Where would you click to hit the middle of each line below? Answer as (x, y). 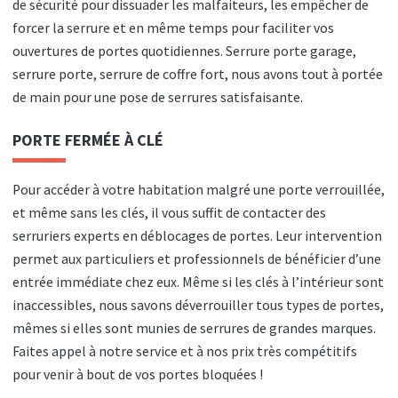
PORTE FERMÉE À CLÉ (88, 140)
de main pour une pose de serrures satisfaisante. (158, 97)
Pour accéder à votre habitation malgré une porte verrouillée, (199, 189)
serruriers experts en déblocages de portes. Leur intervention (197, 235)
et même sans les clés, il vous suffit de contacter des (169, 212)
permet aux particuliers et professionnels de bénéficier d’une (197, 259)
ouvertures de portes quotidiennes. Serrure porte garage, (184, 51)
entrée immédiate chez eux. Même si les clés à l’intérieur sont (198, 282)
